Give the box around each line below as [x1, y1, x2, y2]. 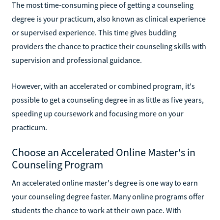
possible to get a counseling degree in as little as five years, [12, 94, 204, 105]
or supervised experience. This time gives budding [12, 27, 176, 37]
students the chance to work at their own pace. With [12, 205, 181, 215]
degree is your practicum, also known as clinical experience [12, 13, 206, 24]
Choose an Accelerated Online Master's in [12, 145, 195, 159]
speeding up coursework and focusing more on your [12, 108, 184, 118]
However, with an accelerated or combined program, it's [12, 81, 195, 91]
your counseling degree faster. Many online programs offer [12, 191, 204, 201]
